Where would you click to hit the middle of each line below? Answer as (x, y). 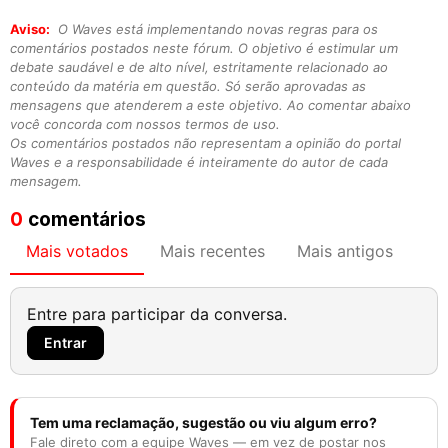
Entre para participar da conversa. (157, 313)
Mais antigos (345, 250)
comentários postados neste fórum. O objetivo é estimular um (204, 47)
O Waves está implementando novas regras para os (216, 28)
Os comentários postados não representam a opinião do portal (205, 142)
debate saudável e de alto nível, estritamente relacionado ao (199, 66)
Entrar (65, 342)
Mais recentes (212, 250)
